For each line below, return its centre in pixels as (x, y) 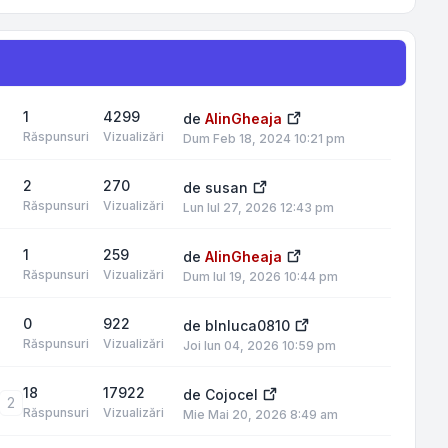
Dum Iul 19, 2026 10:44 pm (260, 276)
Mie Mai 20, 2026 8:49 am (260, 414)
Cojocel (231, 394)
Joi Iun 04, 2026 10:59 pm (259, 345)
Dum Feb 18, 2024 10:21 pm (264, 138)
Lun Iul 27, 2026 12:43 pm (258, 207)
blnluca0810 (247, 325)
